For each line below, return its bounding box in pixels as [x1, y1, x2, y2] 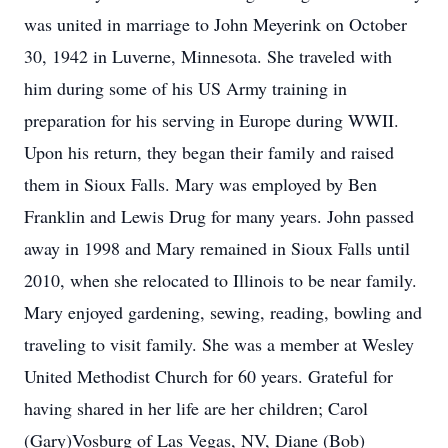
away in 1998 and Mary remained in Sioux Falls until [24, 236, 410, 260]
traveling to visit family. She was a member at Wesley [24, 332, 414, 356]
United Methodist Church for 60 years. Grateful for [24, 364, 393, 388]
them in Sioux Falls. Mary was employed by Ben [24, 172, 377, 196]
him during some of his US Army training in [24, 76, 347, 100]
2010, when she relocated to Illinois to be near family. [24, 268, 417, 292]
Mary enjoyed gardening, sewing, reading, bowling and [24, 300, 422, 324]
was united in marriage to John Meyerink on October [24, 12, 407, 36]
